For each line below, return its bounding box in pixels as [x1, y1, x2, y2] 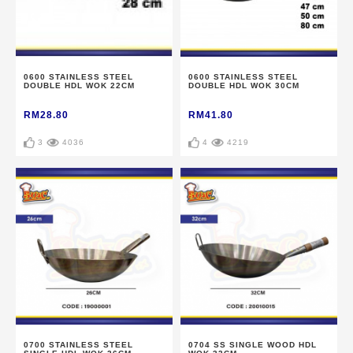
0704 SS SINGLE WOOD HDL [188, 340, 317, 350]
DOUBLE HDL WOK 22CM [24, 81, 135, 91]
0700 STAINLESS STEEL [24, 340, 133, 350]
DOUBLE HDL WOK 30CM [188, 81, 299, 91]
